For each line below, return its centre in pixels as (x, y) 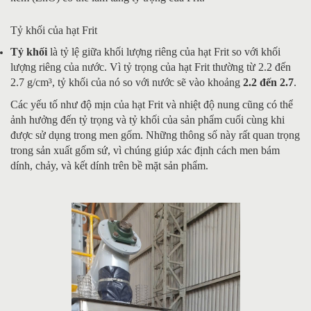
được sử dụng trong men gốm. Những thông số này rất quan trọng (155, 135)
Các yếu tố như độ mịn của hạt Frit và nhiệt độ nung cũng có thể (152, 104)
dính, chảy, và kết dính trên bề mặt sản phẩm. (109, 165)
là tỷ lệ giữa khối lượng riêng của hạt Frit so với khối (164, 51)
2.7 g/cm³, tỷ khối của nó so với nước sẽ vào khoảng (127, 82)
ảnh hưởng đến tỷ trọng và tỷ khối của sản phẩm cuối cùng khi (148, 119)
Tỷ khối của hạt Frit (54, 30)
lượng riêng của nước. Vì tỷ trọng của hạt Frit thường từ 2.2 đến (151, 67)
